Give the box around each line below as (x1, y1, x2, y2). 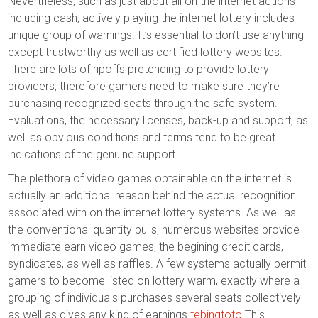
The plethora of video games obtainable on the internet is (8, 172, 292, 185)
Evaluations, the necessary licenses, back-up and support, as (8, 114, 309, 127)
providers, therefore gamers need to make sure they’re (8, 79, 280, 93)
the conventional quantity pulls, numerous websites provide (8, 223, 300, 236)
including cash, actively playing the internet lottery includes (8, 11, 295, 25)
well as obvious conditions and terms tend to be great (8, 131, 276, 144)
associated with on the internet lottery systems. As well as (8, 206, 297, 219)
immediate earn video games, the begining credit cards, (8, 240, 284, 253)
